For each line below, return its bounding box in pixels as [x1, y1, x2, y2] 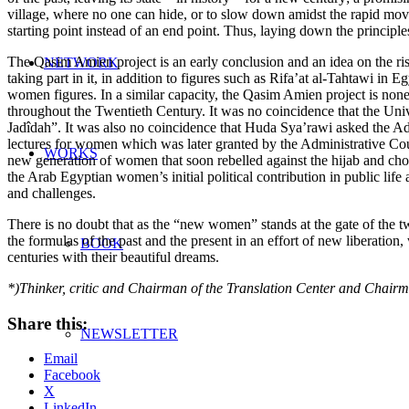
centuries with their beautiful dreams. [7, 248, 219, 265]
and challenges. [7, 184, 96, 201]
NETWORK [44, 55, 119, 70]
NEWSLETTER [80, 326, 178, 341]
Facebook [44, 367, 100, 383]
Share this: [7, 313, 88, 333]
